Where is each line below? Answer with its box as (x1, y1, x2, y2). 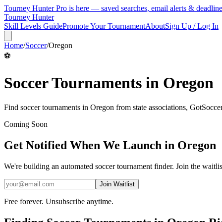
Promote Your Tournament (62, 22, 145, 30)
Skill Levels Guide (4, 22, 62, 30)
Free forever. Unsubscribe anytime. (4, 197, 113, 206)
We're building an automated (4, 162, 95, 170)
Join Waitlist (100, 180, 135, 188)
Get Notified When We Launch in (4, 138, 177, 152)
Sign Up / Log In (165, 22, 219, 30)
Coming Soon (4, 119, 48, 128)
